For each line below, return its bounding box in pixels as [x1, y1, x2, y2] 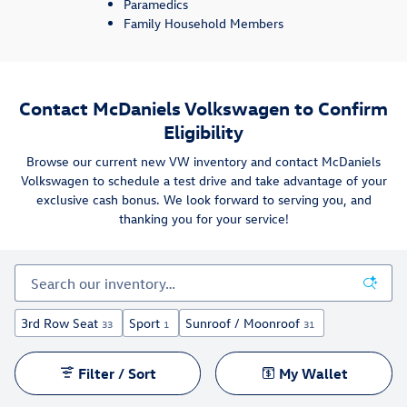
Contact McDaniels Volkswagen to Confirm [19, 94, 388, 119]
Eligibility [164, 118, 243, 143]
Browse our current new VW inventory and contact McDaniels [26, 153, 381, 171]
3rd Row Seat [21, 314, 98, 333]
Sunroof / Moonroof [185, 314, 300, 333]
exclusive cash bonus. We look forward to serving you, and [35, 191, 372, 209]
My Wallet [278, 364, 348, 383]
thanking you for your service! [118, 210, 289, 228]
